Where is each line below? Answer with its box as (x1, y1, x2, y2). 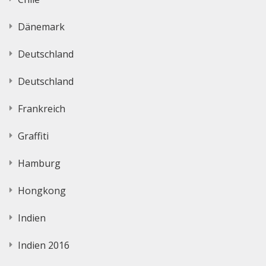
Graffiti (18, 129, 49, 142)
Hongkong (18, 183, 66, 197)
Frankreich (18, 102, 65, 115)
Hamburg (18, 156, 61, 170)
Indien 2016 (18, 238, 69, 252)
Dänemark (18, 20, 65, 33)
